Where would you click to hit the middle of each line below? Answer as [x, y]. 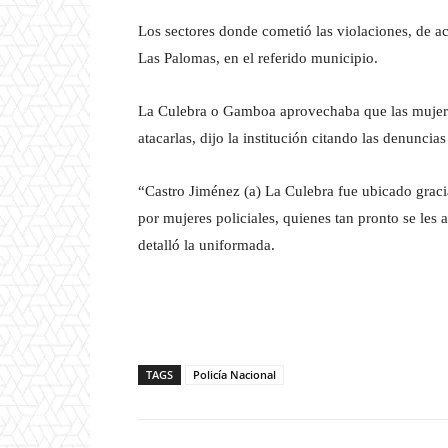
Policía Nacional [234, 375]
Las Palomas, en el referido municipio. [258, 58]
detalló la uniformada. [206, 245]
